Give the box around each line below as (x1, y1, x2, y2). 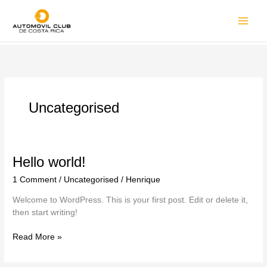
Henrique (126, 175, 161, 185)
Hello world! (13, 154, 86, 170)
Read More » (13, 232, 63, 242)
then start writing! (13, 207, 78, 217)
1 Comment (13, 175, 57, 185)
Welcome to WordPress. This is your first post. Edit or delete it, (13, 195, 249, 204)
